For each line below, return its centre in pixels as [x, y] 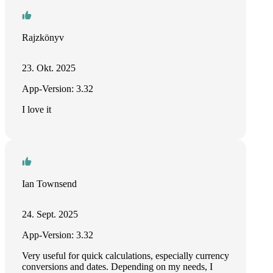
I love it [37, 109]
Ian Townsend [49, 184]
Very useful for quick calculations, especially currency [126, 256]
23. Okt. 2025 [49, 68]
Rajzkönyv [43, 37]
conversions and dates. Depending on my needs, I [117, 267]
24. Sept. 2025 [50, 214]
